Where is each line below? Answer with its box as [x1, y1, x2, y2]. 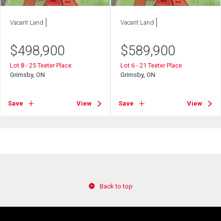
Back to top [99, 182, 133, 190]
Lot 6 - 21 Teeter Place [120, 61, 183, 69]
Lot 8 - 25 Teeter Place [10, 61, 72, 69]
